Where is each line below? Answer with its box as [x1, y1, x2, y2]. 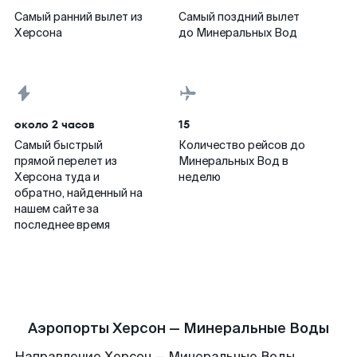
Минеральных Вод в [178, 154, 288, 168]
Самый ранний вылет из [14, 10, 143, 24]
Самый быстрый [14, 138, 103, 152]
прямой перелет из [14, 154, 117, 168]
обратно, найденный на [14, 186, 143, 200]
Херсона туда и [14, 170, 100, 184]
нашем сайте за [14, 202, 99, 216]
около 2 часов [14, 116, 95, 132]
